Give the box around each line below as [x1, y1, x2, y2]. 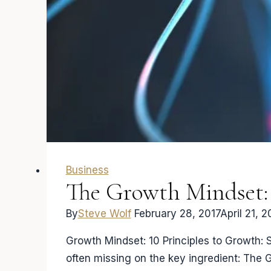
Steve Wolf [77, 207, 131, 220]
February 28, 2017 [134, 207, 220, 220]
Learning [117, 8, 160, 21]
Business [65, 164, 109, 176]
